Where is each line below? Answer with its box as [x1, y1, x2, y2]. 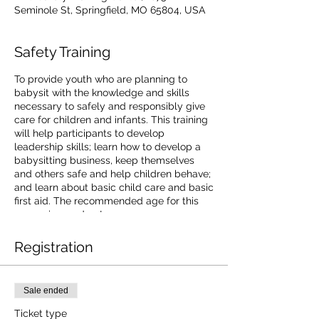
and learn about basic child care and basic [14, 182, 214, 193]
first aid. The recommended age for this [14, 195, 199, 206]
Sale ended [23, 286, 68, 296]
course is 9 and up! [14, 209, 103, 220]
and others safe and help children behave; [14, 168, 211, 179]
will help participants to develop [14, 127, 164, 139]
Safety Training [14, 43, 110, 61]
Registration [14, 239, 93, 256]
